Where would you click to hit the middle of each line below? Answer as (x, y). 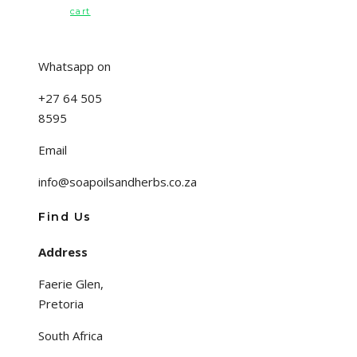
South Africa (71, 335)
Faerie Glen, (71, 283)
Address (63, 251)
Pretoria (61, 303)
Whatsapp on (75, 67)
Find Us (65, 217)
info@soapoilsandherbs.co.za (118, 182)
